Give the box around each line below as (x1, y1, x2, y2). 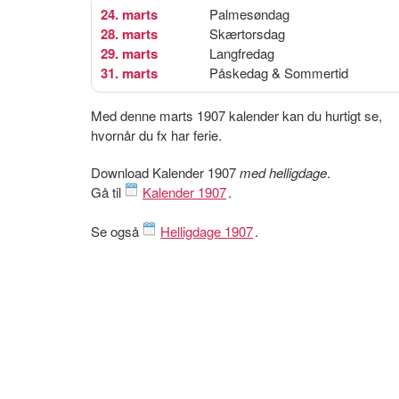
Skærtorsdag (209, 24, 285, 43)
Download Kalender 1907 (91, 163, 240, 182)
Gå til (91, 183, 125, 201)
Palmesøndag (209, 4, 289, 23)
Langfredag (209, 44, 274, 62)
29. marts (101, 44, 158, 63)
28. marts (101, 24, 158, 44)
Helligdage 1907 (160, 222, 253, 240)
